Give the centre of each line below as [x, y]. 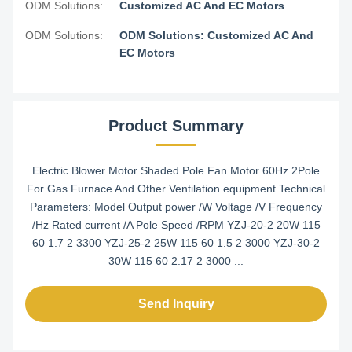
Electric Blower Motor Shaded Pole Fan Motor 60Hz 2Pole [176, 170]
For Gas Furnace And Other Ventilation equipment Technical [176, 189]
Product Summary [176, 126]
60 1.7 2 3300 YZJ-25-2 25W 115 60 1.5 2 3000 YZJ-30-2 [176, 243]
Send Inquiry [176, 304]
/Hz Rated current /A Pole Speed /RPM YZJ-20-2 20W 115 [176, 225]
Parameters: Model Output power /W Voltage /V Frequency [176, 207]
